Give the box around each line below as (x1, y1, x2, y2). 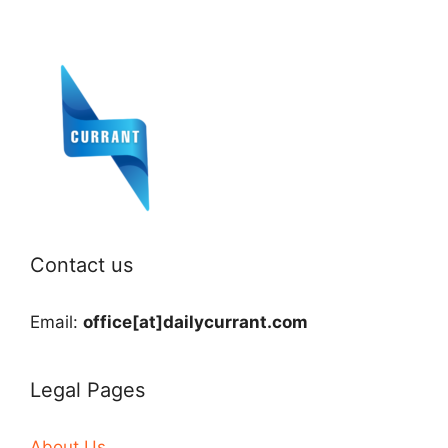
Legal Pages (30, 377, 145, 402)
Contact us (30, 252, 133, 277)
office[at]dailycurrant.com (83, 311, 308, 332)
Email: (30, 311, 83, 332)
